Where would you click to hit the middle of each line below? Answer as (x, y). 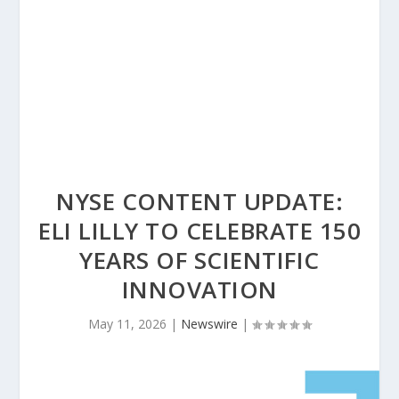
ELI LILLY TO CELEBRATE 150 (199, 231)
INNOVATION (199, 289)
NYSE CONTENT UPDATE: (199, 201)
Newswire (209, 324)
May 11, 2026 (127, 324)
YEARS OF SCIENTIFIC (199, 260)
